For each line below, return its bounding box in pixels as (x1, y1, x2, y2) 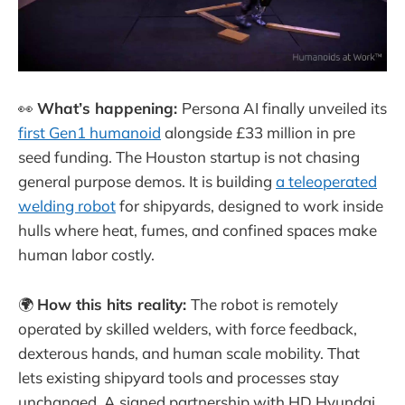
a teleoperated (276, 172, 377, 192)
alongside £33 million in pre (161, 123, 355, 143)
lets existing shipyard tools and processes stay (18, 367, 339, 387)
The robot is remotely (191, 294, 338, 314)
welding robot (18, 196, 116, 216)
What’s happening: (37, 99, 182, 118)
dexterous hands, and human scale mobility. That (18, 343, 360, 363)
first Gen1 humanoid (18, 123, 161, 143)
